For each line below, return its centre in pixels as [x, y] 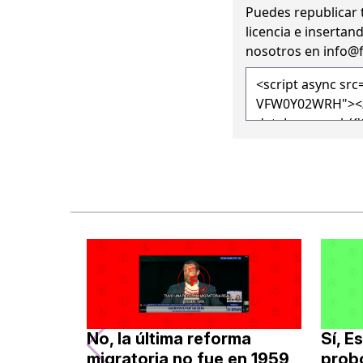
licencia [268, 31]
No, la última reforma [169, 339]
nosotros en [284, 51]
